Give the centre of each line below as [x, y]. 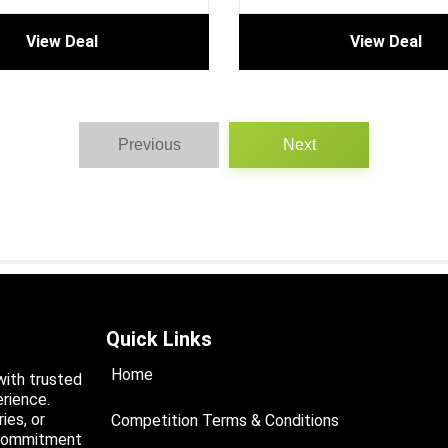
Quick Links [158, 339]
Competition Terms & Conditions [224, 421]
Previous [149, 145]
